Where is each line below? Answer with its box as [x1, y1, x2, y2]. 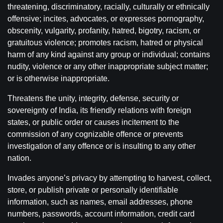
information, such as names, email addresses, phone [7, 198, 193, 206]
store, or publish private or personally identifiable [7, 186, 178, 194]
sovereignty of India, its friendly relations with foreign [7, 106, 191, 114]
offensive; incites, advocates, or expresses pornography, [7, 14, 204, 23]
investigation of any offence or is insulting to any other [7, 142, 196, 150]
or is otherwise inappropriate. [7, 74, 110, 83]
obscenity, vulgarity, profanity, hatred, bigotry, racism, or [7, 26, 200, 35]
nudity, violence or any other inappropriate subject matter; [7, 62, 208, 71]
